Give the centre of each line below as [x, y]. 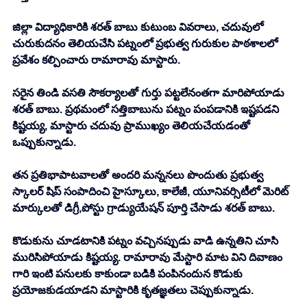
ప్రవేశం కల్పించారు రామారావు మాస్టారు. [96, 60]
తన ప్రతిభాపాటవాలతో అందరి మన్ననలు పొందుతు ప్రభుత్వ [139, 175]
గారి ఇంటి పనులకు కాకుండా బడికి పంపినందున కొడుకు [129, 274]
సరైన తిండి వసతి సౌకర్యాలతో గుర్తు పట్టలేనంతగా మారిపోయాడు [150, 93]
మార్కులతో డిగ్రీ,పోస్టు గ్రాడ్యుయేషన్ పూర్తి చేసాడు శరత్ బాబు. [144, 208]
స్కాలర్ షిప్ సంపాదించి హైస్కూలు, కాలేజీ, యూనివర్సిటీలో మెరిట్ [152, 192]
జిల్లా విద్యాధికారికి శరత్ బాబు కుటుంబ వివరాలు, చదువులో [139, 27]
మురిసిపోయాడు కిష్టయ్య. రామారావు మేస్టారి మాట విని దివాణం [149, 258]
